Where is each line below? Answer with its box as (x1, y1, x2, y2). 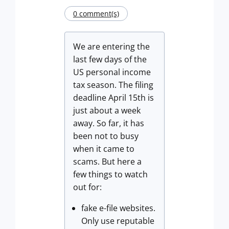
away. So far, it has (73, 118, 144, 129)
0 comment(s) (73, 9, 119, 18)
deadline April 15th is (73, 92, 154, 103)
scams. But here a (73, 156, 142, 167)
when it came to (73, 143, 134, 154)
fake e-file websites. (81, 202, 155, 214)
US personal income (73, 66, 151, 78)
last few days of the (73, 54, 147, 65)
